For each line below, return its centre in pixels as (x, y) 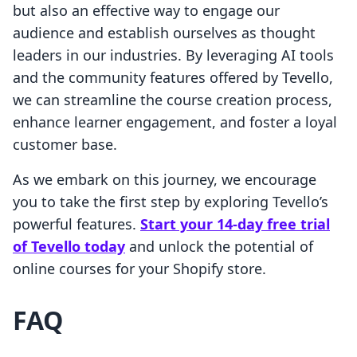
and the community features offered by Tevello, (173, 78)
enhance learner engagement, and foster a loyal (175, 122)
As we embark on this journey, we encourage (165, 180)
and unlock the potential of (219, 247)
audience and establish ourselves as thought (164, 33)
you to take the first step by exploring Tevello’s (171, 202)
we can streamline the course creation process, (173, 100)
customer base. (65, 145)
